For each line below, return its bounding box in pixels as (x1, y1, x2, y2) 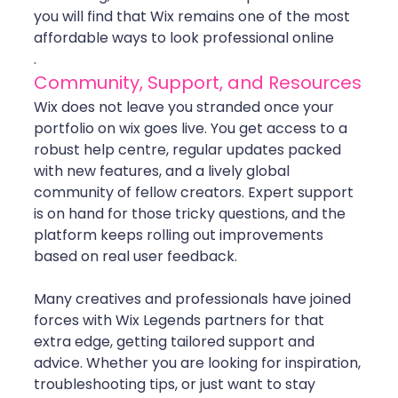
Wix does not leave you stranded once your (34, 97, 338, 118)
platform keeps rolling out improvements (34, 225, 327, 246)
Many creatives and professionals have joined (34, 289, 354, 310)
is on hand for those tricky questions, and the (34, 203, 349, 225)
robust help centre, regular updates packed (34, 139, 345, 161)
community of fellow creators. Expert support (34, 182, 357, 203)
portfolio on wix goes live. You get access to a (34, 118, 351, 139)
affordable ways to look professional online (34, 28, 334, 49)
